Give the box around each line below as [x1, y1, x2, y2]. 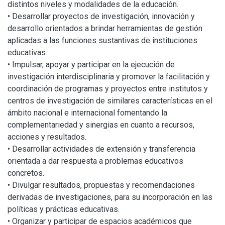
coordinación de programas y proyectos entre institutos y [8, 84, 208, 93]
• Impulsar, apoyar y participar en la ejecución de [8, 60, 175, 69]
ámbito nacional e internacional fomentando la [8, 108, 167, 118]
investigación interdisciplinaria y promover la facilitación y [8, 72, 210, 81]
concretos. [8, 168, 44, 178]
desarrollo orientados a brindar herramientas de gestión [8, 24, 202, 33]
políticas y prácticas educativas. [8, 204, 120, 214]
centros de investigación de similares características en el [8, 96, 212, 105]
